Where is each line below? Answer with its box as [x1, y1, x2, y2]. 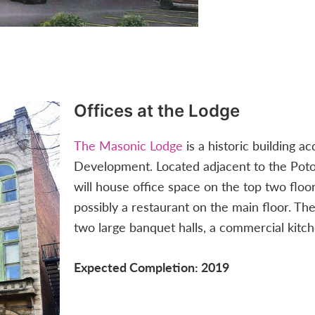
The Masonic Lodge [73, 136, 183, 155]
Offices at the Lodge [73, 101, 240, 122]
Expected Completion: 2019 [73, 258, 229, 276]
